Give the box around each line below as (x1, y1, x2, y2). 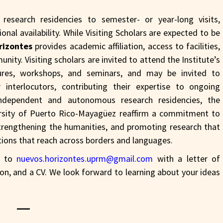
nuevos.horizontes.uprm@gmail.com (16, 152, 153, 164)
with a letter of (153, 152, 221, 164)
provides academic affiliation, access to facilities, (32, 40, 221, 52)
